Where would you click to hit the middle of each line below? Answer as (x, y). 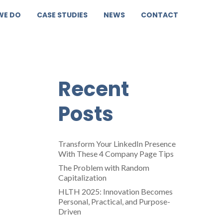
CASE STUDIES (62, 15)
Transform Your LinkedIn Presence (117, 143)
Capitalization (82, 177)
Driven (69, 211)
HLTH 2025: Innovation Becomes (115, 191)
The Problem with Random (104, 167)
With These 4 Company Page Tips (116, 153)
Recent (93, 89)
